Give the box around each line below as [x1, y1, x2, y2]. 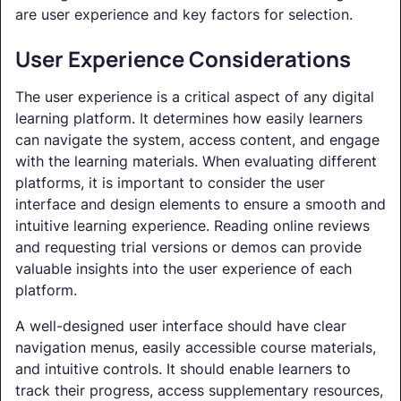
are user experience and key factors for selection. [15, 5, 353, 24]
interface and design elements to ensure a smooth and [15, 195, 386, 214]
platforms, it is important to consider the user [15, 174, 325, 192]
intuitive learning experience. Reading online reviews [15, 217, 370, 235]
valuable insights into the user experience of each [15, 260, 352, 278]
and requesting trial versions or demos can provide [15, 238, 362, 257]
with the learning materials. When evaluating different [15, 152, 377, 171]
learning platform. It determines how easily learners [15, 109, 363, 128]
